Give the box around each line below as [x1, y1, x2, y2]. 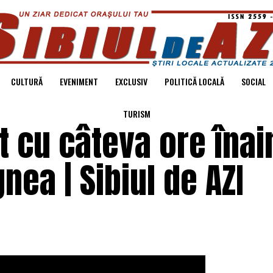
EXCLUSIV [115, 75, 147, 88]
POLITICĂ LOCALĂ [164, 75, 224, 88]
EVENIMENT [59, 75, 98, 88]
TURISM [122, 107, 151, 120]
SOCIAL [241, 75, 266, 88]
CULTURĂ [10, 75, 43, 88]
